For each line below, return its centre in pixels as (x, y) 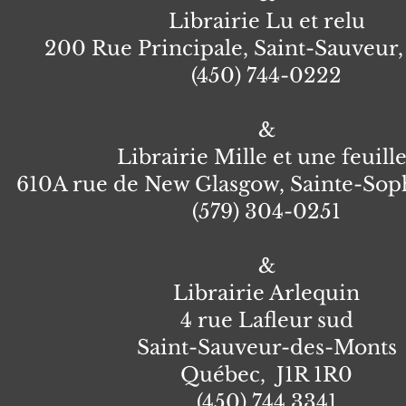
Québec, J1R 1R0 (267, 375)
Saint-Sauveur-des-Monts (266, 348)
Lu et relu (315, 21)
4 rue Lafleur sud (266, 320)
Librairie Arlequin (267, 293)
